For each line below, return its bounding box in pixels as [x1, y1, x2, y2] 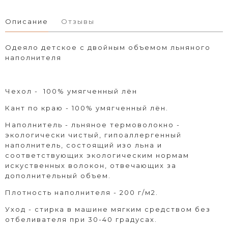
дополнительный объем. [5, 171, 113, 180]
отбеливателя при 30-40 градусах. [5, 215, 157, 223]
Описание [5, 17, 48, 25]
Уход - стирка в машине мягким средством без [5, 205, 211, 213]
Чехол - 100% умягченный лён [5, 87, 137, 95]
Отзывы [61, 17, 95, 25]
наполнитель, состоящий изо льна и [5, 140, 162, 149]
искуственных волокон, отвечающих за [5, 161, 177, 169]
